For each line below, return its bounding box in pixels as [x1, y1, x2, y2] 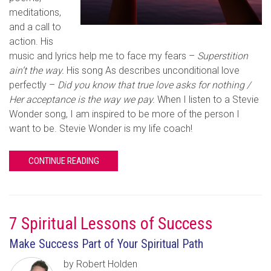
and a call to [9, 21, 61, 33]
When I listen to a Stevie [155, 93, 259, 105]
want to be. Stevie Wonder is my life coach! [9, 122, 192, 134]
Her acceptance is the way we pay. [9, 93, 155, 105]
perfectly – [9, 79, 57, 91]
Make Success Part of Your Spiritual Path [9, 236, 203, 251]
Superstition [197, 50, 248, 62]
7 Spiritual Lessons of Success [9, 213, 213, 233]
